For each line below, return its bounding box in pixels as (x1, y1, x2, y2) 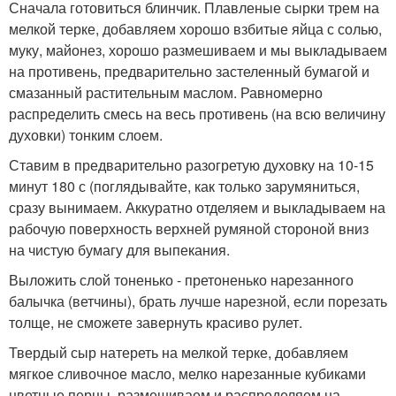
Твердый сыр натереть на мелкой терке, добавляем (9, 342, 348, 362)
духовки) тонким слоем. (9, 125, 163, 145)
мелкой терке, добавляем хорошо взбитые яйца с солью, (9, 19, 382, 39)
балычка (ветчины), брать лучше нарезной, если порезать (9, 291, 387, 311)
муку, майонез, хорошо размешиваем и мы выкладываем (9, 40, 387, 60)
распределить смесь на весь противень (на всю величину (9, 103, 385, 124)
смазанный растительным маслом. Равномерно (9, 82, 323, 103)
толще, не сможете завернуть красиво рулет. (9, 312, 302, 332)
